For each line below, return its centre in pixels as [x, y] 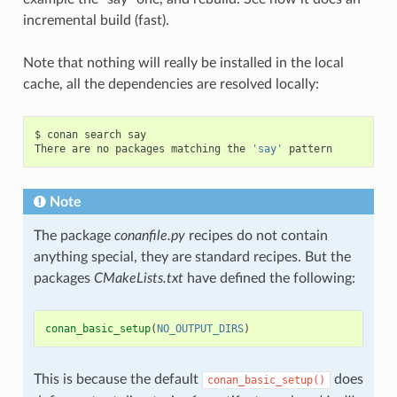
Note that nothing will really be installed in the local [183, 62]
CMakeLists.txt [138, 278]
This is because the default [117, 379]
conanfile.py [149, 235]
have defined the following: [269, 278]
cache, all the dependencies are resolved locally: [171, 84]
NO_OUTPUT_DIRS [200, 328]
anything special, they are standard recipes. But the [192, 257]
